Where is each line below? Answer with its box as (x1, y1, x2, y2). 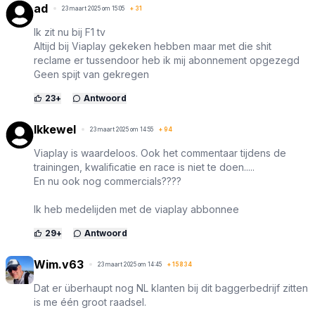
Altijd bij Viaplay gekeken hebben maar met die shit (34, 40, 271, 53)
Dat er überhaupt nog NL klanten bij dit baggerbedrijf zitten (34, 282, 308, 295)
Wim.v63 (34, 257, 84, 272)
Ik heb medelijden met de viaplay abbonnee (34, 203, 239, 216)
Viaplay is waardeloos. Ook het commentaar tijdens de (34, 147, 286, 160)
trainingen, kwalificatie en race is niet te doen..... (34, 161, 255, 174)
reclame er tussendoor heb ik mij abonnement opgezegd (34, 54, 300, 67)
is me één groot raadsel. (34, 296, 146, 309)
